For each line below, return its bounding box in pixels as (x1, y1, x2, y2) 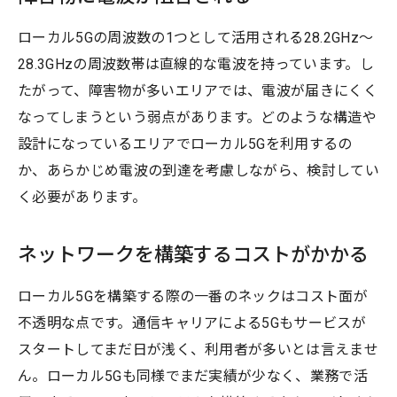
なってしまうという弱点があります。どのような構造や (18, 108, 378, 126)
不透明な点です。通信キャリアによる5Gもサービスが (18, 314, 366, 331)
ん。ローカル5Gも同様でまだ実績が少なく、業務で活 (18, 367, 369, 385)
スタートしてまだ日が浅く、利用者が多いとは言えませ (18, 340, 379, 358)
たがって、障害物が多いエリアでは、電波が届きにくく (18, 82, 378, 99)
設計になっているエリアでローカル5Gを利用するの (18, 135, 353, 152)
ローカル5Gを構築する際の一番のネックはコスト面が (18, 287, 369, 305)
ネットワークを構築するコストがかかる (18, 243, 369, 266)
